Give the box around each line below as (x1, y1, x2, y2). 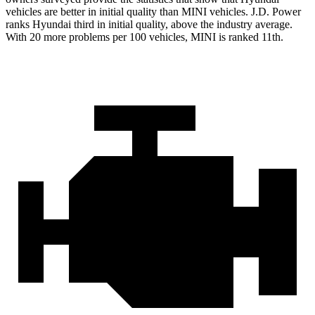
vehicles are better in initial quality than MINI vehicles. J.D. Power (6, 6, 301, 18)
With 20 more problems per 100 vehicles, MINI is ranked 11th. (6, 31, 283, 44)
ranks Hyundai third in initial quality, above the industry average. (6, 18, 292, 31)
